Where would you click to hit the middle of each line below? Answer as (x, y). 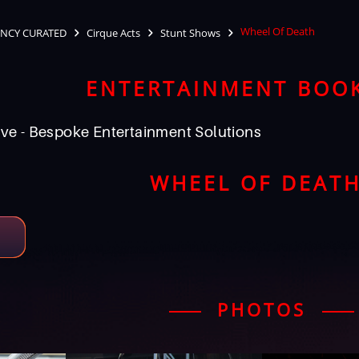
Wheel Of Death (278, 32)
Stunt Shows (190, 32)
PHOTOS (262, 309)
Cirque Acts (113, 32)
